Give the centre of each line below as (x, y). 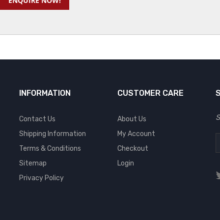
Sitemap (33, 163)
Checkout (133, 148)
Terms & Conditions (50, 148)
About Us (132, 119)
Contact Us (37, 119)
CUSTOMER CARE (151, 93)
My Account (136, 134)
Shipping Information (53, 134)
